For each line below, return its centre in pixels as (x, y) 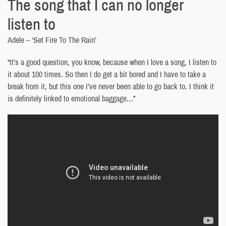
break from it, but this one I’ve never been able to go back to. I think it (111, 86)
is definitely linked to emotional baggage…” (71, 98)
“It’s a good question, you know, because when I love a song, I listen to (112, 62)
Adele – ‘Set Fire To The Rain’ (52, 40)
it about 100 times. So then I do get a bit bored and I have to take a (107, 74)
